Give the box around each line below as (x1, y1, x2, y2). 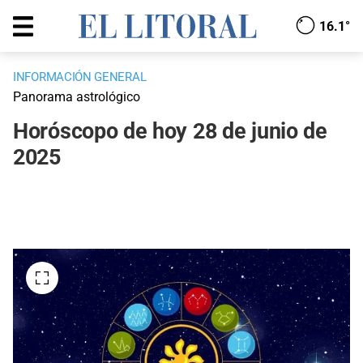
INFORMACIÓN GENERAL (13, 70, 147, 85)
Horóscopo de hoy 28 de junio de (13, 118, 327, 145)
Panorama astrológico (13, 89, 140, 105)
